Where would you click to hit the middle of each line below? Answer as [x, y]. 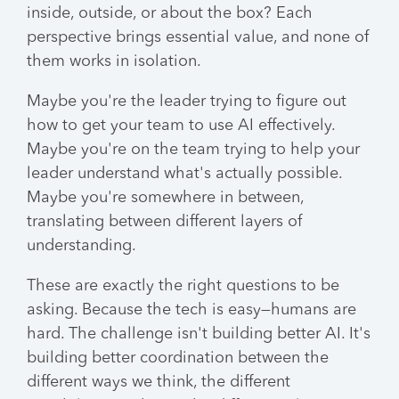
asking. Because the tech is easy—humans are [191, 310]
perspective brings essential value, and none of [198, 37]
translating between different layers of [164, 222]
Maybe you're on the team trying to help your [193, 150]
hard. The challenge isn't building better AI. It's [199, 334]
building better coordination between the [178, 358]
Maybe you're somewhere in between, [165, 198]
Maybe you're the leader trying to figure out [187, 102]
